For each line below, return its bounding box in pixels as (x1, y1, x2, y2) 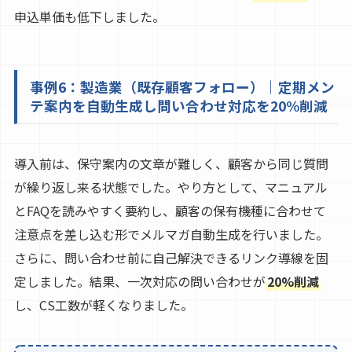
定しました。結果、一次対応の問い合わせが (13, 272, 266, 291)
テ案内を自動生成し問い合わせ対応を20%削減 (29, 96, 328, 116)
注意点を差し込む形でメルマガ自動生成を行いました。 (13, 225, 328, 244)
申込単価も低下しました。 (13, 7, 165, 27)
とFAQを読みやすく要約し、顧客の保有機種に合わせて (13, 201, 326, 221)
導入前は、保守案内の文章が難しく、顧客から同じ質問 (13, 154, 328, 174)
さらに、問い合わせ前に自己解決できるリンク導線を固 (13, 248, 328, 268)
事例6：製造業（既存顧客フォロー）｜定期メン (29, 77, 335, 97)
